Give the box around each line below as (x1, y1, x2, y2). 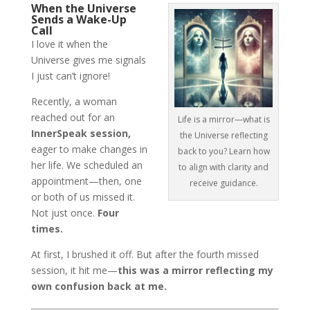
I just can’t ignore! (30, 69, 110, 82)
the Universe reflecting (179, 129, 268, 141)
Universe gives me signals (30, 53, 146, 66)
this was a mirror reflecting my (117, 264, 273, 277)
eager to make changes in (30, 143, 147, 156)
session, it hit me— (30, 264, 118, 277)
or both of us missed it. (30, 190, 135, 203)
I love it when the (30, 37, 108, 51)
